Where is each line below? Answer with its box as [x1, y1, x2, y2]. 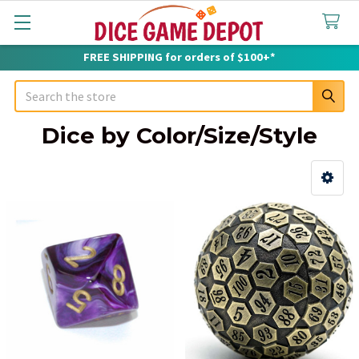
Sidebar [14, 189, 93, 212]
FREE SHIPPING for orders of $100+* [83, 50, 276, 64]
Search [14, 82, 51, 98]
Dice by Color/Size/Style [42, 122, 317, 149]
